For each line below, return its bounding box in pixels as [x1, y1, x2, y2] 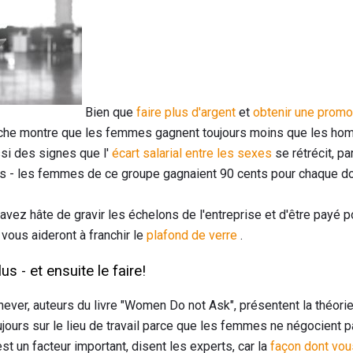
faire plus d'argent [136, 104, 236, 120]
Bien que [82, 104, 136, 120]
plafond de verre [147, 227, 237, 243]
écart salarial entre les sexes [112, 145, 272, 161]
